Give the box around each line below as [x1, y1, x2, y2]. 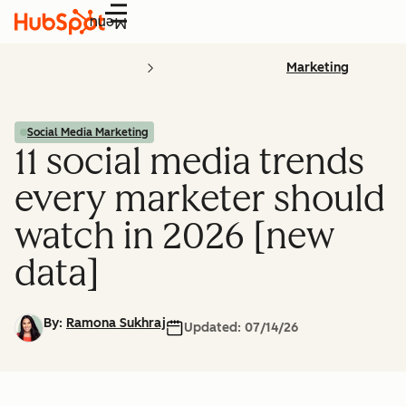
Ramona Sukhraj [66, 315, 166, 331]
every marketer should [14, 177, 385, 220]
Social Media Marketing [27, 126, 149, 139]
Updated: [184, 320, 245, 335]
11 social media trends [14, 140, 364, 183]
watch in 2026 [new [14, 214, 334, 257]
